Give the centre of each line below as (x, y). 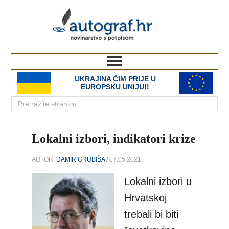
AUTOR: (44, 159)
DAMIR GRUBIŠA (81, 159)
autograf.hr (174, 12)
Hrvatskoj (146, 198)
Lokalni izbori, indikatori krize (114, 139)
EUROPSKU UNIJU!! (115, 87)
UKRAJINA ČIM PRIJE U (115, 79)
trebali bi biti (152, 214)
